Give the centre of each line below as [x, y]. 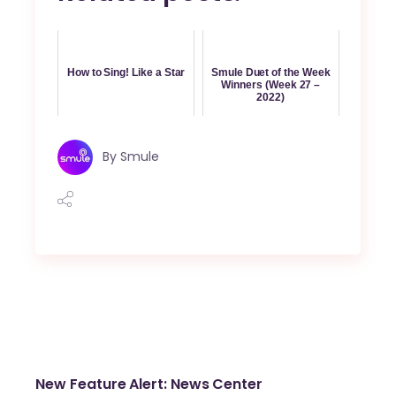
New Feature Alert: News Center [149, 384]
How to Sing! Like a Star [126, 73]
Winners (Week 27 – [271, 85]
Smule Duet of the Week [270, 73]
